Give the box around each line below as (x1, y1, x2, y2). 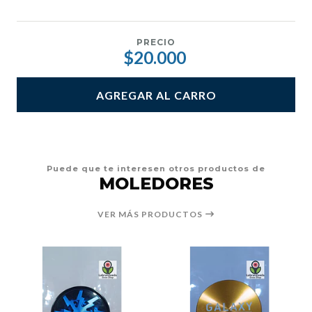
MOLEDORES (98, 173, 214, 194)
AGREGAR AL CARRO (95, 88, 217, 102)
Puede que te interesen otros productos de (47, 164, 265, 174)
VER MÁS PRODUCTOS (97, 209, 205, 220)
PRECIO (136, 36, 175, 47)
